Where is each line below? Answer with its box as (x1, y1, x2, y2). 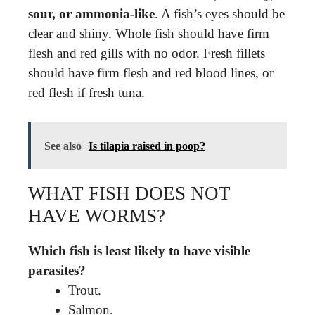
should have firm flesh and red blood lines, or (28, 65, 274, 80)
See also (44, 140, 82, 152)
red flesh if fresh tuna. (28, 84, 145, 100)
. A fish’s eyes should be (155, 6, 285, 21)
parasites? (28, 263, 86, 278)
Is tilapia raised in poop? (89, 140, 205, 152)
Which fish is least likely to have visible (28, 243, 250, 258)
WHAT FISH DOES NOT (28, 183, 231, 204)
